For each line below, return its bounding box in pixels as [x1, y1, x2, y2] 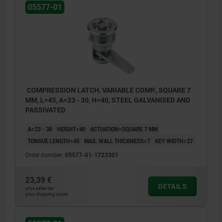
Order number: [25, 152, 65, 159]
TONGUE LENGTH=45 [28, 136, 79, 146]
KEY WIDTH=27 [155, 136, 193, 146]
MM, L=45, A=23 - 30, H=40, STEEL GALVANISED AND [25, 96, 190, 105]
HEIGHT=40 [57, 124, 85, 134]
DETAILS [158, 182, 187, 191]
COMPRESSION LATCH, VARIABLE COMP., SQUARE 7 [25, 86, 191, 95]
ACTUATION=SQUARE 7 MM [90, 124, 158, 134]
